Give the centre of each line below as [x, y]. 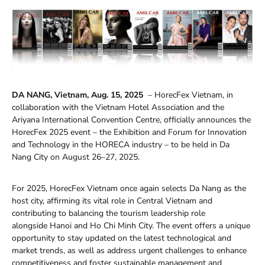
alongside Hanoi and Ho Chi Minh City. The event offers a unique [131, 225]
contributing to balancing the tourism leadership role [109, 213]
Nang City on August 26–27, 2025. [76, 157]
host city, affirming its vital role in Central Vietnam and [112, 201]
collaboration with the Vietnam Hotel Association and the [118, 107]
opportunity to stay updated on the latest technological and [122, 238]
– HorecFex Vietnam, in [189, 95]
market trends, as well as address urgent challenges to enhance [129, 250]
